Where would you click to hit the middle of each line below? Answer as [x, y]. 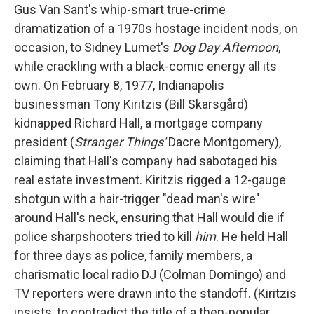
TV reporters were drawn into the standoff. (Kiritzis [155, 293]
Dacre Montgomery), [223, 142]
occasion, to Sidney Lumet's [93, 47]
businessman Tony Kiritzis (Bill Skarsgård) [131, 104]
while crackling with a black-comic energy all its [145, 66]
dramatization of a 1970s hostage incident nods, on [156, 28]
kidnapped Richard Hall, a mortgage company [138, 123]
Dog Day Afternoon [225, 47]
